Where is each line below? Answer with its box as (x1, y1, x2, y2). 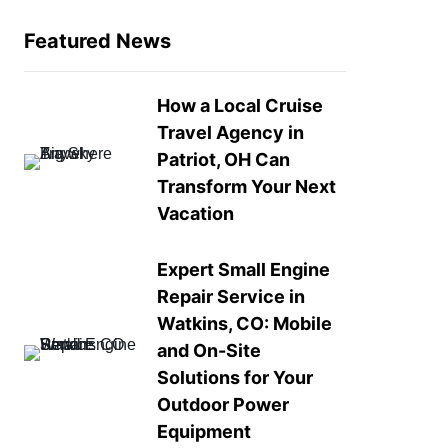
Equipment (156, 421, 251, 442)
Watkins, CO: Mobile (156, 313, 332, 334)
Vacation (156, 203, 234, 224)
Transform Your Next (156, 176, 336, 197)
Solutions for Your (156, 367, 313, 388)
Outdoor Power (156, 394, 289, 415)
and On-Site (156, 340, 261, 361)
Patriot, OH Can (156, 149, 290, 170)
